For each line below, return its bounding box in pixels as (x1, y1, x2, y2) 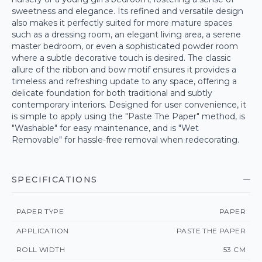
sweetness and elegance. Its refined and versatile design (12, 6, 243, 16)
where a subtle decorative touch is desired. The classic (12, 53, 231, 63)
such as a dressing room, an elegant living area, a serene (12, 29, 241, 40)
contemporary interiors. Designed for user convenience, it (12, 99, 246, 110)
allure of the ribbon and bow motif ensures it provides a (12, 64, 236, 75)
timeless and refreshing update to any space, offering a (12, 76, 237, 87)
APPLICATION (16, 226, 69, 235)
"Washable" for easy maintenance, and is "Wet (12, 123, 199, 133)
